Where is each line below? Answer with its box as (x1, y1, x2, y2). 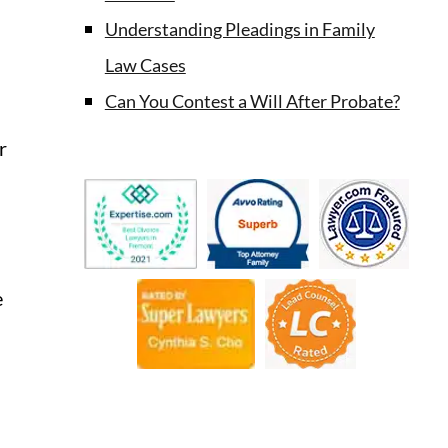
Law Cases (104, 54, 186, 77)
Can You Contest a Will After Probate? (104, 90, 400, 113)
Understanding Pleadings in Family (104, 18, 375, 41)
